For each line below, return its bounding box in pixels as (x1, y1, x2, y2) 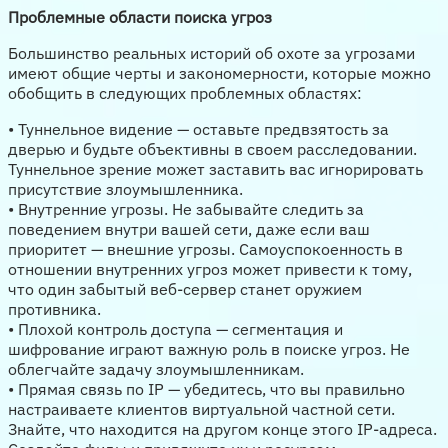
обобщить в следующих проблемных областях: (8, 82, 362, 103)
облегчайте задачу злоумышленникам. (8, 358, 304, 379)
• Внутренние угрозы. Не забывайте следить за (8, 198, 364, 219)
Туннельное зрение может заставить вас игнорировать (8, 158, 423, 179)
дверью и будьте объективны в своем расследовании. (8, 138, 417, 159)
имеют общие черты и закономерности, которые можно (8, 62, 431, 83)
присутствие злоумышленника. (8, 178, 243, 199)
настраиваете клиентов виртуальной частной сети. (8, 398, 395, 419)
